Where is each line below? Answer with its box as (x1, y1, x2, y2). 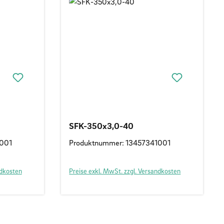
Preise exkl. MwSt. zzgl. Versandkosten (69, 166, 181, 175)
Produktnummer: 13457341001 (69, 137, 171, 147)
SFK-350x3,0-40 (69, 120, 134, 131)
